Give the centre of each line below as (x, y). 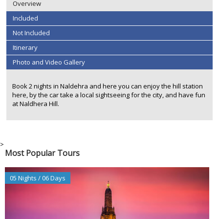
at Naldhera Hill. (35, 103)
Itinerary (25, 48)
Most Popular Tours (42, 153)
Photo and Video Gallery (49, 62)
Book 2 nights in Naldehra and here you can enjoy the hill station (107, 86)
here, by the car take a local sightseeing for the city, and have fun (109, 95)
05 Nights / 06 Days (38, 178)
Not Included (31, 33)
